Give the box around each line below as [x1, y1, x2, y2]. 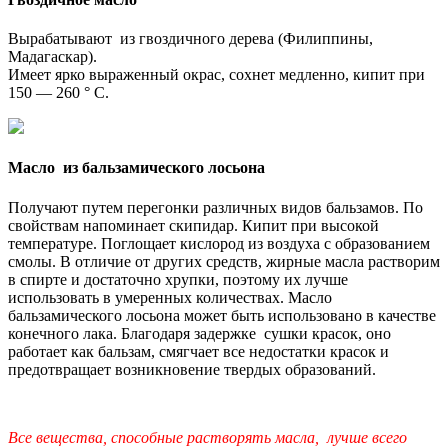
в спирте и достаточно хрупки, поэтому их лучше [8, 270, 348, 288]
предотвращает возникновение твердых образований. [8, 360, 376, 378]
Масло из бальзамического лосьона [8, 159, 265, 177]
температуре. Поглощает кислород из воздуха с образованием [8, 234, 430, 252]
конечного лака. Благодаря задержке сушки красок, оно [8, 324, 391, 342]
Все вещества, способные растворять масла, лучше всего [8, 428, 407, 446]
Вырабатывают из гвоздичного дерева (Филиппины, [8, 30, 373, 47]
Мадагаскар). [8, 48, 97, 65]
